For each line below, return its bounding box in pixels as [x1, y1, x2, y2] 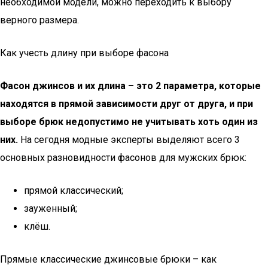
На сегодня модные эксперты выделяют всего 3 [18, 134, 240, 145]
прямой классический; [24, 185, 123, 196]
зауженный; [24, 203, 77, 214]
